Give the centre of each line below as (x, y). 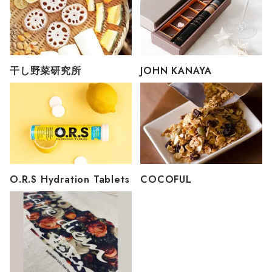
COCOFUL (166, 179)
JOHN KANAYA (176, 70)
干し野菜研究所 (46, 70)
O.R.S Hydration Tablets (70, 179)
